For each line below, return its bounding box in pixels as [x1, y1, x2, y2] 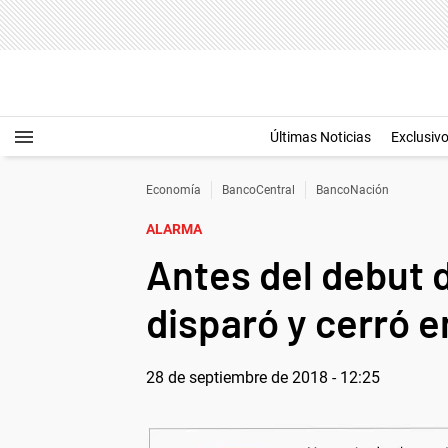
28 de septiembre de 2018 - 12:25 [146, 368, 380, 387]
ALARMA [146, 221, 202, 237]
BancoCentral [222, 183, 295, 197]
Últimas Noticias [270, 129, 371, 145]
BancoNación [316, 183, 389, 197]
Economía [146, 183, 201, 197]
